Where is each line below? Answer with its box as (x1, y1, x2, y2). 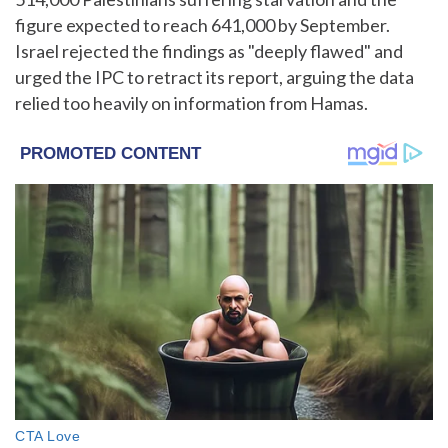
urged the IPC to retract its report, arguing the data (15, 66, 414, 88)
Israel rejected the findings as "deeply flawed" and (15, 40, 403, 62)
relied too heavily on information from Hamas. (15, 92, 368, 114)
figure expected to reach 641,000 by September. (15, 14, 390, 36)
